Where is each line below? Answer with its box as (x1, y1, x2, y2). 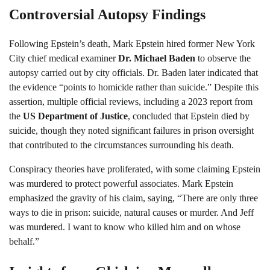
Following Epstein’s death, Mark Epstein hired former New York (9, 39, 255, 49)
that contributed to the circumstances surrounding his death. (9, 140, 234, 151)
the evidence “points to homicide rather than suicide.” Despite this (9, 82, 259, 93)
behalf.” (9, 236, 39, 247)
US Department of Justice (23, 111, 128, 122)
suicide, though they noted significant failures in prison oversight (9, 125, 254, 136)
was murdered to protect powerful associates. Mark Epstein (9, 178, 233, 189)
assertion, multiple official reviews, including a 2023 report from (9, 96, 253, 107)
